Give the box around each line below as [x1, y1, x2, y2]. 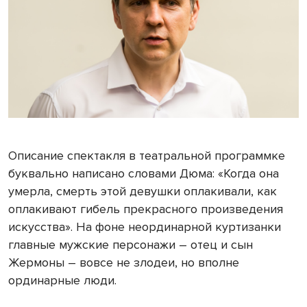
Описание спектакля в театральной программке [8, 148, 285, 164]
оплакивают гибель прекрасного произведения [8, 201, 283, 217]
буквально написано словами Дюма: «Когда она [8, 166, 279, 182]
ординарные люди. [8, 273, 116, 288]
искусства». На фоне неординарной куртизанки [8, 219, 281, 235]
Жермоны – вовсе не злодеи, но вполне [8, 255, 239, 271]
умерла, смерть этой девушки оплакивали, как [8, 184, 277, 199]
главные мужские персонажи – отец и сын [8, 237, 253, 253]
